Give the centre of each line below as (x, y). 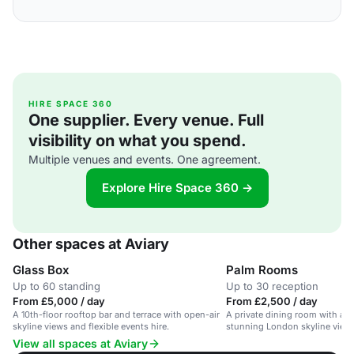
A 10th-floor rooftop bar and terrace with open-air (116, 314)
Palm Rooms (262, 270)
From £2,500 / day (272, 301)
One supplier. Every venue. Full (146, 120)
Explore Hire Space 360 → (177, 188)
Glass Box (41, 270)
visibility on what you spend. (137, 141)
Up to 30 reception (272, 286)
